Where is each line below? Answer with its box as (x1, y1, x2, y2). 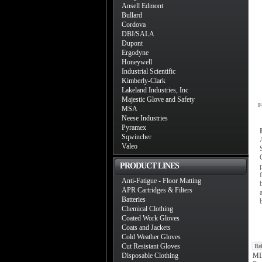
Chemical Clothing (122, 205, 173, 213)
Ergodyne (122, 49, 149, 57)
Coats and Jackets (122, 223, 171, 232)
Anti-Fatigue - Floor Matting (122, 177, 201, 185)
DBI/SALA (122, 30, 154, 38)
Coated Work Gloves (122, 214, 180, 222)
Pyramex (122, 123, 146, 132)
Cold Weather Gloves (122, 233, 181, 241)
